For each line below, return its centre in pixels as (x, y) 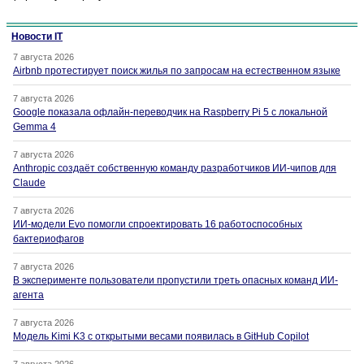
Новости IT (37, 37)
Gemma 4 (35, 127)
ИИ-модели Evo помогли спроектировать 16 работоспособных (158, 225)
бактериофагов (48, 239)
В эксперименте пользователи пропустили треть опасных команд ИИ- (175, 281)
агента (28, 295)
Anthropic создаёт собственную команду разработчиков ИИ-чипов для (175, 169)
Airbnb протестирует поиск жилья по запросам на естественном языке (177, 71)
